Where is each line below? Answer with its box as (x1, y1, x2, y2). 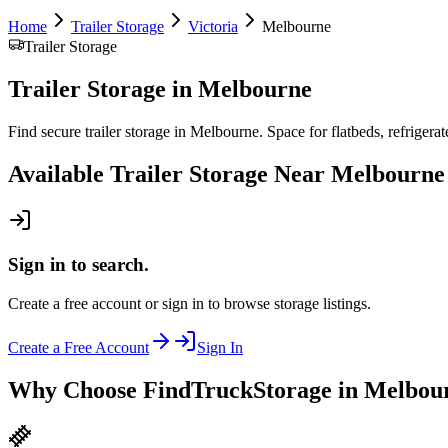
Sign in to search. (8, 254, 149, 276)
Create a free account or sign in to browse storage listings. (8, 295, 371, 313)
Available (8, 160, 110, 187)
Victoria (188, 18, 238, 35)
